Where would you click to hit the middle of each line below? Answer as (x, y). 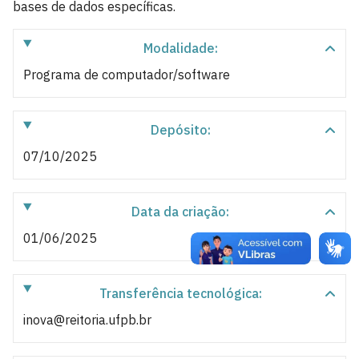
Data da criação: (181, 212)
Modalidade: (180, 48)
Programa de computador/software (127, 75)
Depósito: (180, 130)
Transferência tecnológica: (180, 293)
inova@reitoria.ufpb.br (87, 320)
